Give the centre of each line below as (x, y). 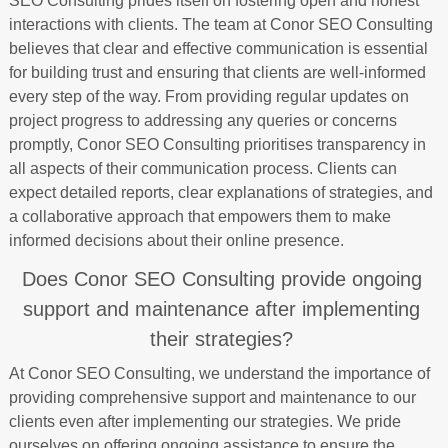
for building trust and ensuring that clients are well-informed (217, 72)
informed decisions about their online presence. (176, 240)
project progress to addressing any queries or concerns (202, 120)
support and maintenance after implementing (222, 308)
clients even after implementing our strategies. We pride (204, 421)
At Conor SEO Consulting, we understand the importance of (219, 373)
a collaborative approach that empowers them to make (199, 216)
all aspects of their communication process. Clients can (202, 168)
